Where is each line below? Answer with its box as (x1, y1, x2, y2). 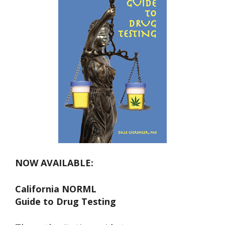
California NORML (15, 183, 96, 195)
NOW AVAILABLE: (15, 157, 93, 169)
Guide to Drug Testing (15, 195, 116, 208)
